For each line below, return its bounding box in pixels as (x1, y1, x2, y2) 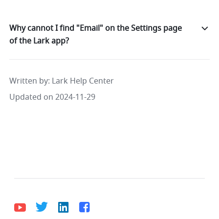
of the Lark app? (9, 35, 69, 47)
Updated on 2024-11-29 (9, 91, 96, 104)
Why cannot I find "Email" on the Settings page (9, 22, 182, 35)
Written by (9, 75, 48, 88)
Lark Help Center (52, 75, 114, 88)
